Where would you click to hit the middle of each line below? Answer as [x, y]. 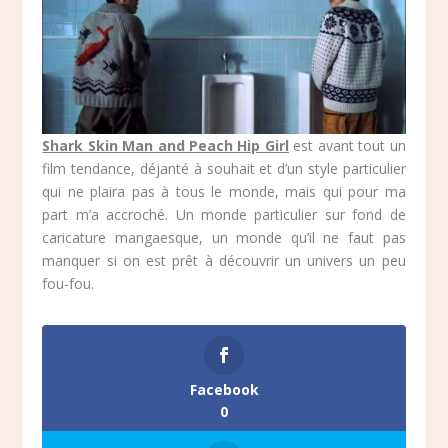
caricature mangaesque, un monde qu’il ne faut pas [224, 237]
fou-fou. [68, 283]
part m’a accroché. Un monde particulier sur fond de [224, 214]
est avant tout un [347, 145]
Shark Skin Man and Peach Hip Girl [165, 145]
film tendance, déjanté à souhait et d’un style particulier [224, 168]
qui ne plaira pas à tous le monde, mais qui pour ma [224, 191]
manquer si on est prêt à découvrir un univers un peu [224, 260]
